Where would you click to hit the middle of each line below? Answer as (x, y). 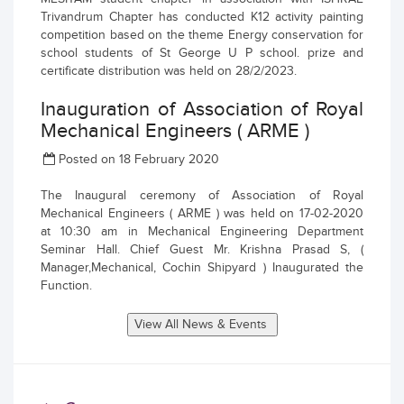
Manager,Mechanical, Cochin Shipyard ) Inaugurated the (202, 268)
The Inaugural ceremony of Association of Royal (202, 196)
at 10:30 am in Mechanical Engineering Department (202, 232)
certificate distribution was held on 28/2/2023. (169, 71)
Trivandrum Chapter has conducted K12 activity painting (202, 17)
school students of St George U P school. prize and (202, 53)
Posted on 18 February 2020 (138, 160)
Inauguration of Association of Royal (202, 109)
